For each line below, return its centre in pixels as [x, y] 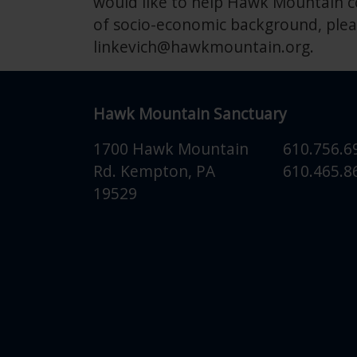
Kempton [154, 171]
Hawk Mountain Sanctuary [190, 114]
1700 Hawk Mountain [171, 149]
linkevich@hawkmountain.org [202, 47]
